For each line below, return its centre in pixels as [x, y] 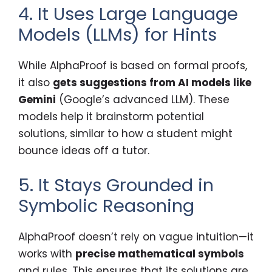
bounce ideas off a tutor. [84, 151]
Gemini [37, 100]
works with [47, 253]
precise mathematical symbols [160, 253]
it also [36, 83]
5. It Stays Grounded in [116, 185]
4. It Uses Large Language [128, 14]
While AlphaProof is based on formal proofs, [133, 66]
